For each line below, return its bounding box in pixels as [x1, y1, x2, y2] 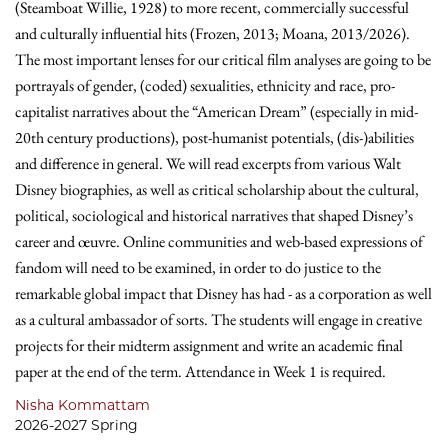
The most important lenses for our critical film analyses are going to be [15, 49, 431, 70]
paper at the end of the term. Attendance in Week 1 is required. [15, 361, 386, 382]
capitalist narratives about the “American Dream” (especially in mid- [15, 101, 418, 122]
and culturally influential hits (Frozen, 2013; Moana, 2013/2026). [15, 23, 410, 44]
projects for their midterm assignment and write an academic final [15, 335, 403, 356]
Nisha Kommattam [15, 396, 150, 414]
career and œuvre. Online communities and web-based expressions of [15, 231, 423, 252]
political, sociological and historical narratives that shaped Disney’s [15, 205, 413, 226]
